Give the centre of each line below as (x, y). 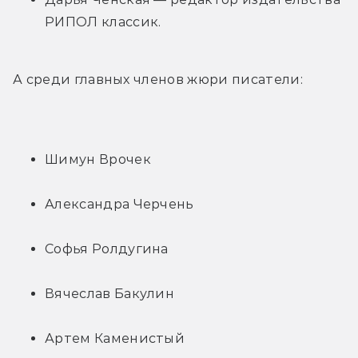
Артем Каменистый (115, 339)
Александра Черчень (119, 205)
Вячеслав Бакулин (110, 294)
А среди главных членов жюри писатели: (158, 80)
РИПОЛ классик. (103, 22)
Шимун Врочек (98, 160)
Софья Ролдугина (107, 249)
